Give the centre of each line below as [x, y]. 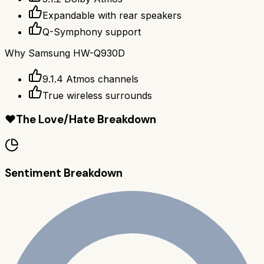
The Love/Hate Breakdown [86, 120]
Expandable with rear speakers [112, 15]
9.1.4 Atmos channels [90, 79]
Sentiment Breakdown [64, 173]
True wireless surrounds [97, 95]
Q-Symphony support [92, 32]
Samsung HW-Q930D [77, 53]
